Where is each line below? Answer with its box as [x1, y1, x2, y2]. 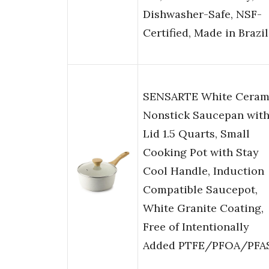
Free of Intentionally [143, 220, 249, 234]
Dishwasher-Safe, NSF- [143, 7, 262, 22]
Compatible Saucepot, [143, 183, 258, 197]
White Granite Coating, [143, 201, 264, 216]
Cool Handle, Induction [143, 164, 264, 178]
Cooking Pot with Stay [143, 145, 259, 160]
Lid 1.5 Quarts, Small [143, 127, 250, 141]
